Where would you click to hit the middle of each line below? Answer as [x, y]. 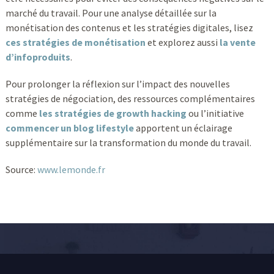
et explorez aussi [182, 42]
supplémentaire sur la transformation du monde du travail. [128, 142]
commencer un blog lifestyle [69, 128]
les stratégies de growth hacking [113, 113]
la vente [237, 42]
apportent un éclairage [183, 128]
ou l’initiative [215, 113]
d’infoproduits [38, 57]
